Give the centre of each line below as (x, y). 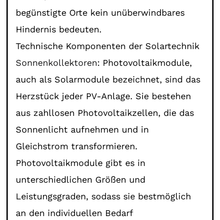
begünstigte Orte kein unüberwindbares (100, 12)
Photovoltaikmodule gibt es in (81, 163)
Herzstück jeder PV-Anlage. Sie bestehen (104, 96)
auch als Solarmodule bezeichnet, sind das (108, 79)
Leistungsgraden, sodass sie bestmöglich (104, 196)
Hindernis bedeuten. (59, 29)
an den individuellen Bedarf (74, 213)
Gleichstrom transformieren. (77, 146)
